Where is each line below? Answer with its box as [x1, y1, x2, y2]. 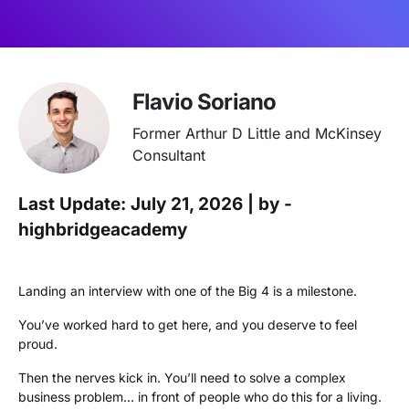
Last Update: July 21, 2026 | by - [18, 194, 292, 215]
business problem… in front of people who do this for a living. [18, 389, 382, 404]
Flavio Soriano [132, 89, 277, 115]
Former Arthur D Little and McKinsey [132, 124, 382, 142]
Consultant [132, 146, 205, 164]
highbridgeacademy [18, 219, 187, 240]
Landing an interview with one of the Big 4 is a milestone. [18, 283, 357, 299]
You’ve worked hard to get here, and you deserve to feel [18, 317, 357, 332]
